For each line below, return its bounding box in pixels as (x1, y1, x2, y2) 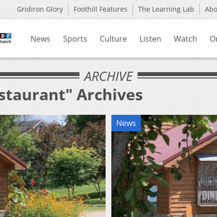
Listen (139, 33, 161, 44)
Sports (63, 33, 87, 44)
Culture (100, 33, 127, 44)
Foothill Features (74, 4, 127, 14)
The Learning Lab (138, 4, 194, 14)
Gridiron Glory (17, 4, 63, 14)
